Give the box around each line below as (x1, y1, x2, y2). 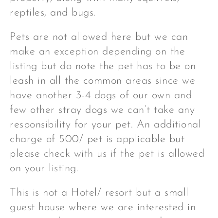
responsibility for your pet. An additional (10, 119, 201, 130)
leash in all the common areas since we (10, 75, 195, 87)
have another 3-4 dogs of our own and (10, 90, 192, 101)
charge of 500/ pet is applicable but (10, 133, 184, 145)
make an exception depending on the (10, 46, 185, 57)
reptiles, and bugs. (10, 7, 96, 18)
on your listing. (10, 163, 78, 174)
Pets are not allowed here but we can (10, 31, 188, 43)
